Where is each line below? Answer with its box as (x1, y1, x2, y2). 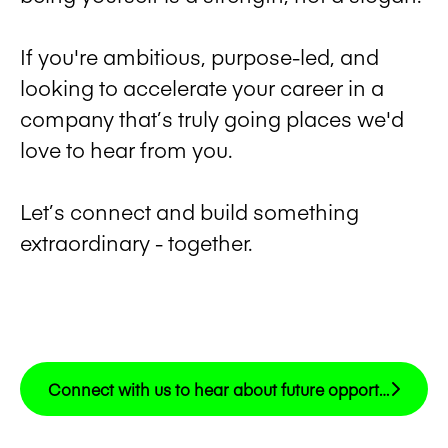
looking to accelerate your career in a (20, 72, 384, 102)
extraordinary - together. (20, 227, 253, 257)
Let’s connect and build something (20, 196, 359, 226)
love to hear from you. (20, 134, 233, 164)
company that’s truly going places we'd (20, 103, 404, 133)
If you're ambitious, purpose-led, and (20, 41, 379, 71)
